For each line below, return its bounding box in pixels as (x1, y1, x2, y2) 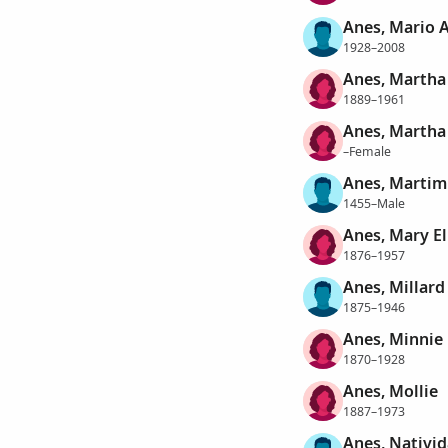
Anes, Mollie (342, 380, 438, 403)
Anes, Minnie (342, 328, 443, 351)
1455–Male (342, 194, 405, 212)
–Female (342, 142, 391, 160)
